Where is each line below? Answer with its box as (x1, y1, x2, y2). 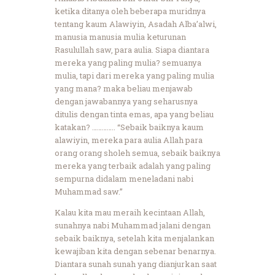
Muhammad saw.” (55, 185, 123, 197)
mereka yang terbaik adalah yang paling (55, 160, 211, 171)
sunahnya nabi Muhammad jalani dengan (55, 219, 211, 231)
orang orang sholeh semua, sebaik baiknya (55, 147, 220, 158)
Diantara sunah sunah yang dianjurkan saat (55, 258, 217, 269)
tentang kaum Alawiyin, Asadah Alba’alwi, (55, 18, 217, 29)
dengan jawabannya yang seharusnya (55, 95, 198, 107)
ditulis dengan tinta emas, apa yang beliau (55, 108, 214, 120)
